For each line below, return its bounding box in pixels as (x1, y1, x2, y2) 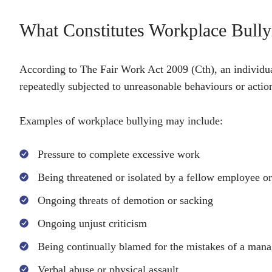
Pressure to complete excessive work (38, 148, 200, 160)
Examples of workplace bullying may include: (19, 115, 223, 127)
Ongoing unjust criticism (38, 217, 147, 229)
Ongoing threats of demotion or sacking (38, 194, 213, 206)
